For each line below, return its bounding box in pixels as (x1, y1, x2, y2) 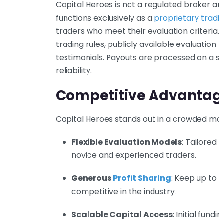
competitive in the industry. (71, 185, 176, 197)
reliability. (56, 65, 92, 76)
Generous (71, 172, 113, 184)
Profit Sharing (113, 172, 171, 184)
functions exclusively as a (56, 12, 154, 23)
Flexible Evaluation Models (71, 136, 182, 148)
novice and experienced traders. (71, 149, 196, 161)
